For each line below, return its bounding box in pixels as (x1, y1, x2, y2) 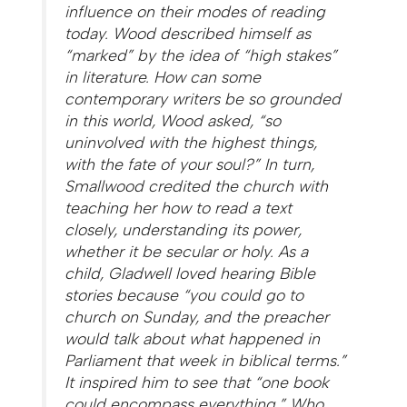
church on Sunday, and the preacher (65, 306, 330, 326)
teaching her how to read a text (65, 197, 293, 217)
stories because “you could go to (65, 284, 304, 304)
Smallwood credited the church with (65, 175, 329, 195)
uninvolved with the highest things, (65, 132, 318, 152)
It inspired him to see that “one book (65, 372, 330, 392)
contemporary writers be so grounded (65, 88, 342, 108)
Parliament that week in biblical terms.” (65, 350, 347, 370)
